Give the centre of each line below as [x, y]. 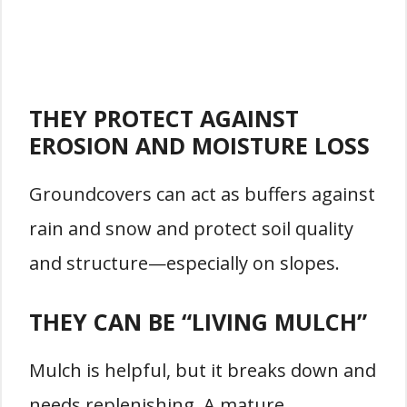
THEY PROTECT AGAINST [164, 118]
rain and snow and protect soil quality [191, 228]
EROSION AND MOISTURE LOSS [199, 145]
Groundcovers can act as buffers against [202, 194]
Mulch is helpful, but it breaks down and [203, 370]
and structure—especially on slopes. [184, 263]
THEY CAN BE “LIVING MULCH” [198, 322]
